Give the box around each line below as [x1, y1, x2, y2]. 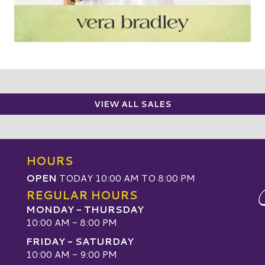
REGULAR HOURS [26, 186, 137, 203]
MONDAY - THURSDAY [26, 202, 144, 216]
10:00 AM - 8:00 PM [26, 215, 117, 229]
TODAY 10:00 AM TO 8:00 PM [57, 170, 195, 185]
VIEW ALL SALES [93, 98, 172, 110]
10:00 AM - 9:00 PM [26, 247, 117, 261]
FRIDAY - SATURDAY [26, 234, 134, 248]
